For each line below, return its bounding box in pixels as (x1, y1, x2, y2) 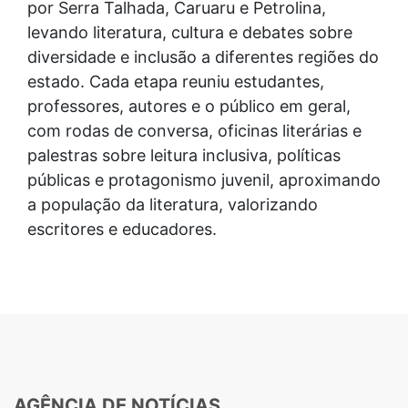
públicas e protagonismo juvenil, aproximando (27, 170, 381, 189)
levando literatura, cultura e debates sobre (27, 23, 352, 42)
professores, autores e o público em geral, (27, 97, 351, 116)
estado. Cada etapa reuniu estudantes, (27, 72, 324, 91)
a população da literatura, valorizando (27, 195, 318, 214)
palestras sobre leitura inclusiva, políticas (27, 146, 341, 165)
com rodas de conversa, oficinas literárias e (27, 121, 362, 140)
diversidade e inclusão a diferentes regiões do (27, 47, 379, 66)
